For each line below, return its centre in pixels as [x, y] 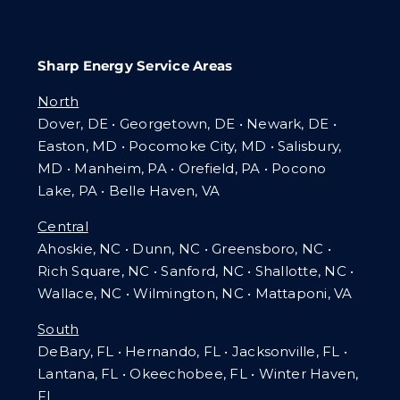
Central [63, 226]
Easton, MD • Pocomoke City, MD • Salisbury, [190, 146]
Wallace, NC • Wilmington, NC [143, 293]
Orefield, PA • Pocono [252, 168]
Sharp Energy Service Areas [135, 65]
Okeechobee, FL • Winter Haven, [244, 373]
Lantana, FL [78, 373]
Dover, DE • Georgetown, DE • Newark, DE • [187, 123]
